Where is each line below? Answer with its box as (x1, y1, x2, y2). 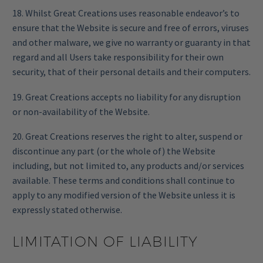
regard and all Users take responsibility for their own (12, 51, 224, 63)
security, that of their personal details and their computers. (12, 66, 251, 78)
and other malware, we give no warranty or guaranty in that (12, 36, 251, 49)
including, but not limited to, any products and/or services (12, 160, 244, 172)
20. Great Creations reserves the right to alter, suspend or (12, 130, 242, 143)
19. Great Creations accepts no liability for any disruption (12, 90, 241, 103)
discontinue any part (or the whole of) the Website (12, 145, 215, 157)
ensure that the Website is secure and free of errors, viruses (12, 22, 249, 34)
